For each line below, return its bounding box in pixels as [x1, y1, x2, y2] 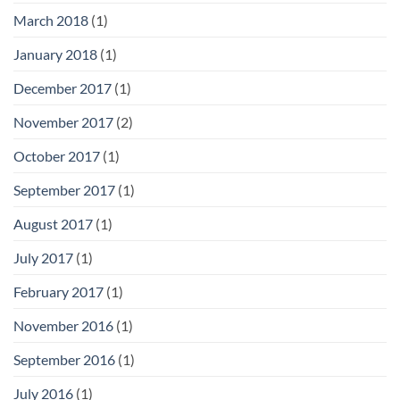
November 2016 [13, 317, 113, 335]
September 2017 [13, 181, 115, 199]
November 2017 [13, 113, 113, 131]
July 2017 [13, 249, 73, 267]
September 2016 [13, 351, 115, 369]
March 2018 [13, 12, 88, 29]
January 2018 [13, 46, 97, 63]
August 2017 [13, 215, 93, 233]
